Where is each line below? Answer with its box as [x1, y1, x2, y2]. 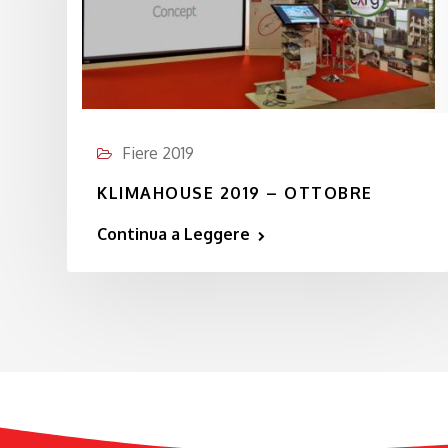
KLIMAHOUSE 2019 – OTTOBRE [97, 183, 373, 203]
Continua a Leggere [97, 224, 250, 244]
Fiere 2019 [122, 143, 194, 163]
